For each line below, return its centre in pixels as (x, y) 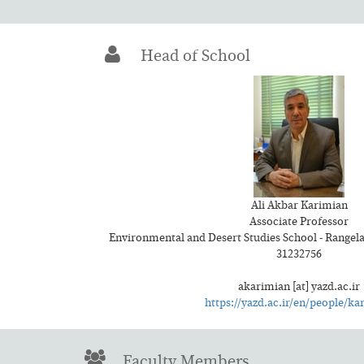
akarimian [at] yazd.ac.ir (299, 287)
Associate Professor (299, 222)
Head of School (189, 56)
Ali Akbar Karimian (299, 206)
